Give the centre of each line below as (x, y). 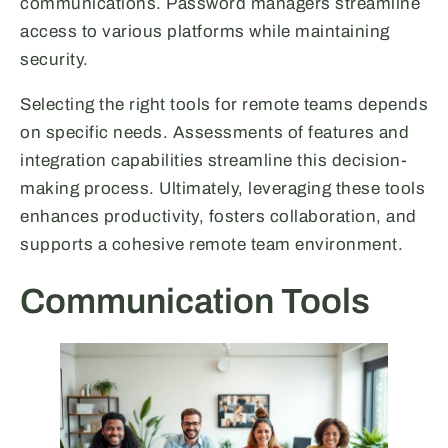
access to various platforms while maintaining (205, 31)
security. (54, 59)
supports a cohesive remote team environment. (211, 244)
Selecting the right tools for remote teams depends (224, 104)
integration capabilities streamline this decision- (213, 160)
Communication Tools (195, 300)
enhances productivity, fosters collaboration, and (218, 216)
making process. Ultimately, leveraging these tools (222, 188)
